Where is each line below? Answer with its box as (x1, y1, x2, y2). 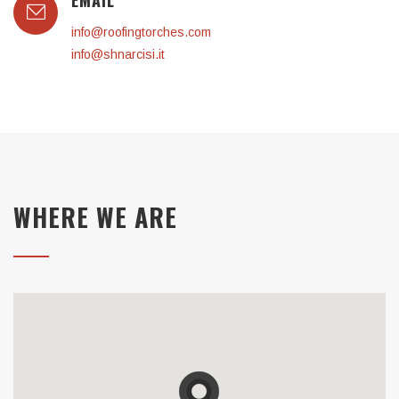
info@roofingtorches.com (71, 25, 211, 39)
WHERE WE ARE (13, 199, 177, 235)
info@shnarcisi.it (71, 47, 165, 61)
